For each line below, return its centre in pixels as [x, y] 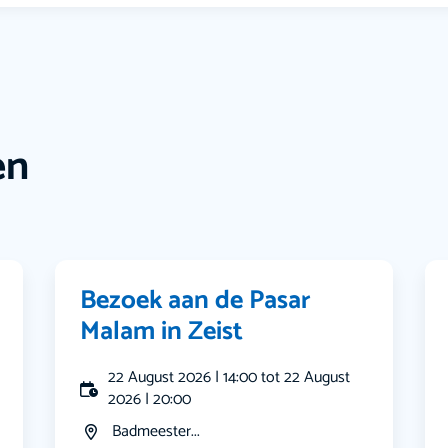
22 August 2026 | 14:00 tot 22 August [229, 378]
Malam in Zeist [162, 332]
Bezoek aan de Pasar [196, 301]
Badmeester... [156, 432]
